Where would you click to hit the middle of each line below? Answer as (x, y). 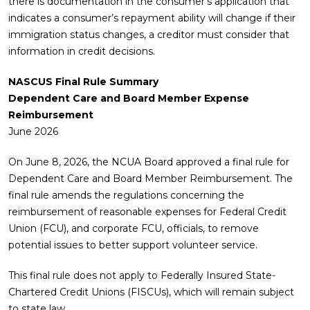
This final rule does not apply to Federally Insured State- (142, 275)
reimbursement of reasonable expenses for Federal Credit (147, 212)
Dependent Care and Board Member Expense (129, 98)
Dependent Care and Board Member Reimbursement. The (151, 179)
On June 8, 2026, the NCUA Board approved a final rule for (149, 162)
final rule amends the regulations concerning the (126, 195)
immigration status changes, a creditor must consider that (149, 35)
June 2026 (33, 131)
